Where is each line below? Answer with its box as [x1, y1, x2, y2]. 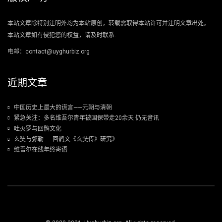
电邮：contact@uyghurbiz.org [7, 48, 90, 55]
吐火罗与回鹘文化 [14, 125, 61, 132]
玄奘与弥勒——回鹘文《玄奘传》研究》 [14, 136, 118, 143]
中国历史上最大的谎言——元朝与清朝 [14, 104, 112, 111]
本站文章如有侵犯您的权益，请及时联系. [7, 32, 116, 39]
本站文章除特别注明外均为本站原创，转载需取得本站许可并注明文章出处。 [7, 20, 210, 27]
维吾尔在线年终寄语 [14, 146, 67, 154]
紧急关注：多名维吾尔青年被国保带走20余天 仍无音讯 [14, 114, 159, 122]
